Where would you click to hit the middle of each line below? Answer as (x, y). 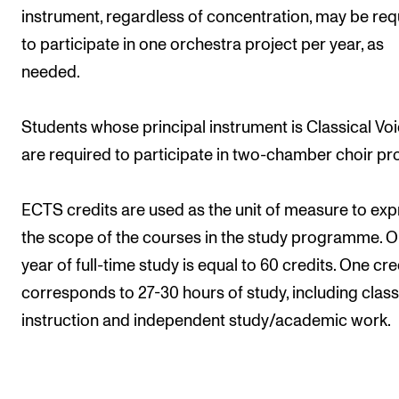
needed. (51, 73)
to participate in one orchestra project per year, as (203, 45)
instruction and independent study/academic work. (206, 321)
